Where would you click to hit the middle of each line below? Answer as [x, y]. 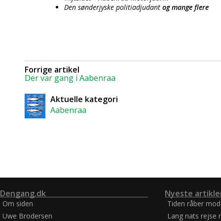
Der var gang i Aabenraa [70, 78]
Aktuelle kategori [84, 99]
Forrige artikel [52, 70]
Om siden [18, 203]
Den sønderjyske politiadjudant [113, 7]
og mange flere [185, 7]
